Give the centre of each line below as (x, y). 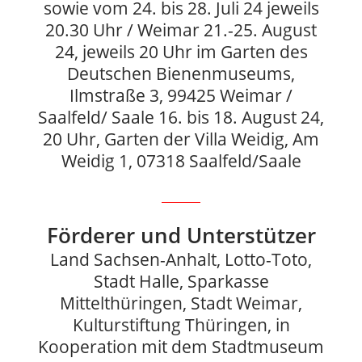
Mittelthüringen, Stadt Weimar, (181, 303)
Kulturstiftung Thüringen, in (181, 325)
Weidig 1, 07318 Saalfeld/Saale (181, 160)
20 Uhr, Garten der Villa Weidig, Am (181, 139)
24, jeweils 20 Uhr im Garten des (181, 51)
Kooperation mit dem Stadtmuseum (181, 347)
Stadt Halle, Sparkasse (181, 282)
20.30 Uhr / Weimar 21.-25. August (181, 29)
